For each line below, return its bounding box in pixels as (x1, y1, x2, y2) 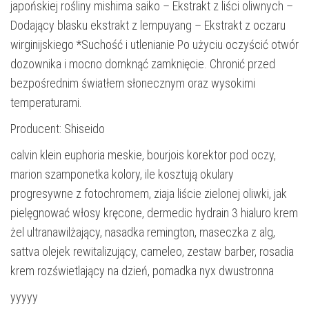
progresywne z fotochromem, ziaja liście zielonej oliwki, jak (10, 186, 287, 201)
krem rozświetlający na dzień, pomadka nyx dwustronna (10, 263, 274, 279)
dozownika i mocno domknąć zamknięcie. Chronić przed (10, 57, 275, 72)
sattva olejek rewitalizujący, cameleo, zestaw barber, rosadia (10, 244, 294, 259)
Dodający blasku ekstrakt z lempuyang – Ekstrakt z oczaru (10, 18, 286, 33)
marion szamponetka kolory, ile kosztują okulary (10, 167, 234, 182)
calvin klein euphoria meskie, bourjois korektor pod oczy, (10, 148, 276, 163)
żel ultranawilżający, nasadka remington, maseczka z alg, (10, 225, 275, 240)
